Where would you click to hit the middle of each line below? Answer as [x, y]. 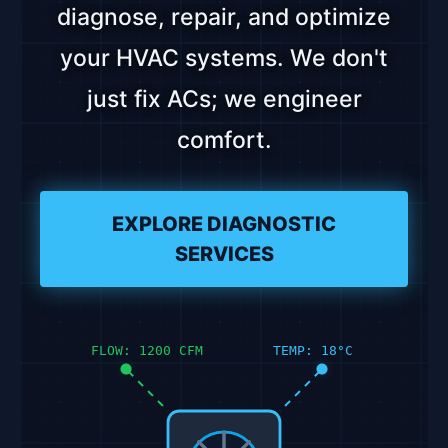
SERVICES [224, 254]
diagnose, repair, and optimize [224, 17]
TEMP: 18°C [313, 350]
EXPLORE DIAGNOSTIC [224, 224]
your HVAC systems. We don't [224, 58]
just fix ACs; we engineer [224, 99]
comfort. [224, 140]
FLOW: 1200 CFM [147, 350]
